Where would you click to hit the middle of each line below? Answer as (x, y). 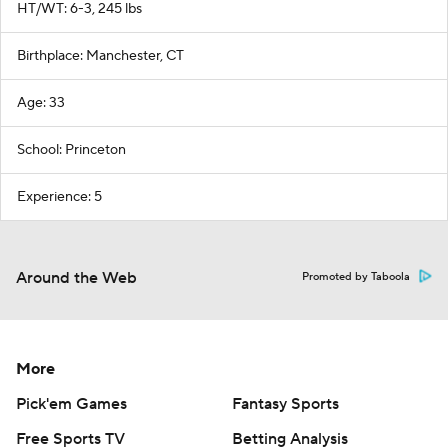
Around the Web (76, 278)
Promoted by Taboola (356, 277)
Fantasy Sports (285, 404)
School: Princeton (71, 150)
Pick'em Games (71, 404)
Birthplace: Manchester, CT (100, 56)
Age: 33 (41, 103)
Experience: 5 (59, 197)
